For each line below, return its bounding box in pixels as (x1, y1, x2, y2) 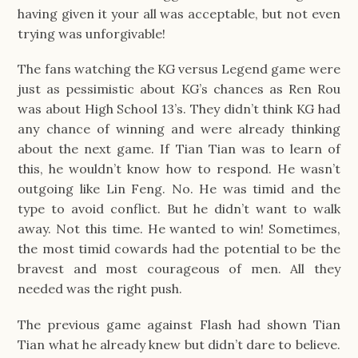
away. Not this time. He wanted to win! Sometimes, (18, 221, 340, 237)
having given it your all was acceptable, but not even (18, 6, 340, 22)
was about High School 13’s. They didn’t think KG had (18, 101, 340, 117)
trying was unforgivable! (18, 26, 166, 42)
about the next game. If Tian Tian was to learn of (18, 141, 340, 157)
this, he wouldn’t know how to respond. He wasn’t (18, 161, 340, 177)
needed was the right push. (18, 280, 183, 297)
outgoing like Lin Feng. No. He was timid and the (18, 181, 340, 197)
